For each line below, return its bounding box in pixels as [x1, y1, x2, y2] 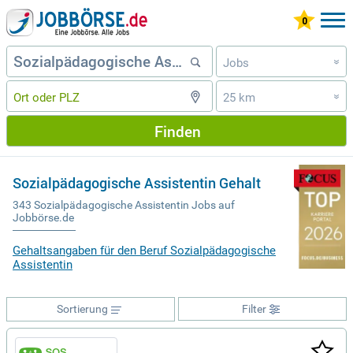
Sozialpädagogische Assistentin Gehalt [13, 173, 261, 193]
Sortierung [56, 303, 108, 315]
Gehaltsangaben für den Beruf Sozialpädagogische [13, 243, 276, 258]
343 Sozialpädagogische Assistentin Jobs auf [13, 199, 235, 211]
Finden [154, 121, 201, 141]
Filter [241, 303, 266, 315]
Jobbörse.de [13, 211, 74, 224]
